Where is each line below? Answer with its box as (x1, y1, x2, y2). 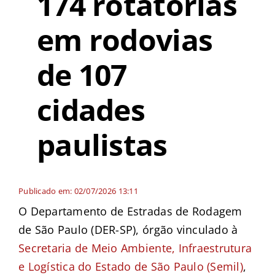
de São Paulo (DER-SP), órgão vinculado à (18, 222, 238, 237)
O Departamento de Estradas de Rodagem (18, 203, 242, 219)
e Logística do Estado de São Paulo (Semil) (18, 258, 244, 274)
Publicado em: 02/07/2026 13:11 (18, 185, 138, 196)
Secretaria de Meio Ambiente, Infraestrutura (18, 240, 252, 255)
